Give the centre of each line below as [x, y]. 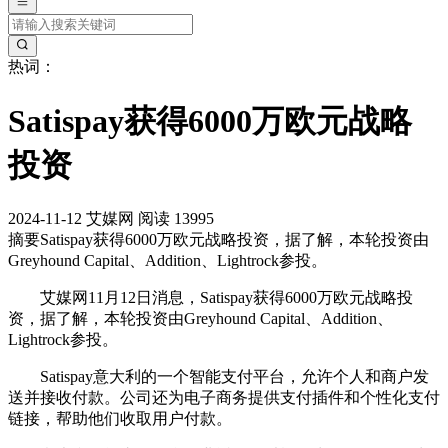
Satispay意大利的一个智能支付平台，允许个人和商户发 [218, 377]
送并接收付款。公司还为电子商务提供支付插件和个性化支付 [224, 398]
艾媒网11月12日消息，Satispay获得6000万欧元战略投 [210, 298]
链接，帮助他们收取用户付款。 [120, 419]
